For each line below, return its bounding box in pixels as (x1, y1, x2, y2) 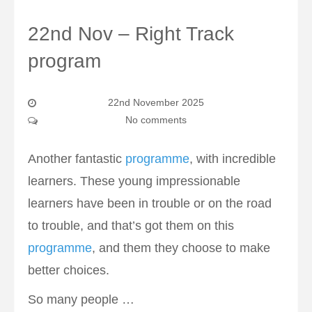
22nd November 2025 (108, 97, 204, 109)
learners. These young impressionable (28, 174, 240, 189)
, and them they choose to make (92, 241, 270, 256)
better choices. (28, 263, 109, 278)
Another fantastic (28, 152, 125, 166)
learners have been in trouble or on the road (28, 196, 272, 211)
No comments (125, 114, 187, 126)
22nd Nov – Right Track (28, 23, 234, 45)
